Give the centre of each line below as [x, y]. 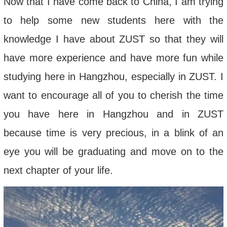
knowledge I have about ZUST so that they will [113, 39]
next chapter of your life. [58, 171]
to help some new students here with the [113, 21]
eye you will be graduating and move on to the [113, 152]
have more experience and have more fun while [113, 58]
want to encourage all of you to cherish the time [113, 96]
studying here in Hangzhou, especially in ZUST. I [113, 77]
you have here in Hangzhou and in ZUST [113, 114]
